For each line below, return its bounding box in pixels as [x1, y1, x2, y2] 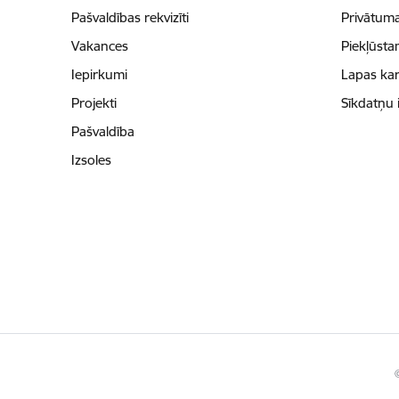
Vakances [70, 37, 128, 55]
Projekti [70, 94, 117, 112]
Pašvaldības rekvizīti [70, 9, 189, 27]
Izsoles [70, 151, 111, 169]
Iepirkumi [70, 66, 127, 84]
